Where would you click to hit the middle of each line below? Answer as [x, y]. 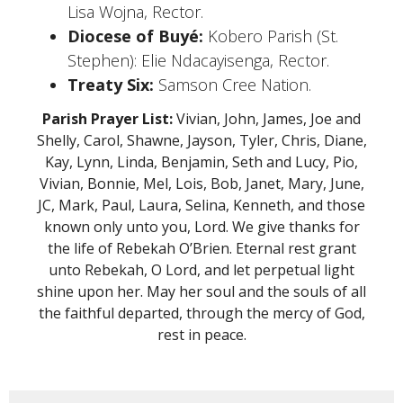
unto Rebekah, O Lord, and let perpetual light [201, 269]
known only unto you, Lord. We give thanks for [201, 226]
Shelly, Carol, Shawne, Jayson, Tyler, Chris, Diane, [201, 140]
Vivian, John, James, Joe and [267, 118]
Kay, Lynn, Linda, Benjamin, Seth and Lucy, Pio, [201, 161]
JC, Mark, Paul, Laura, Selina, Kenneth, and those [201, 205]
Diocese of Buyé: [135, 36]
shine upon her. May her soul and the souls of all [201, 291]
